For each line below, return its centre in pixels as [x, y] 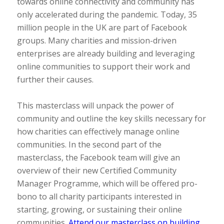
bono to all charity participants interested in [99, 196]
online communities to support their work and [103, 66]
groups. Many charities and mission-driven [96, 40]
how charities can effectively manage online [98, 131]
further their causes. [56, 79]
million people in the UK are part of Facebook [102, 27]
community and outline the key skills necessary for [111, 118]
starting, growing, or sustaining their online [99, 209]
